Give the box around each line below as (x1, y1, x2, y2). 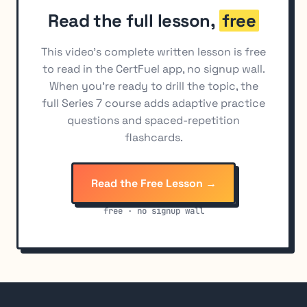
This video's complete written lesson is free (41, 45, 266, 60)
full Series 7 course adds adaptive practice (42, 96, 265, 111)
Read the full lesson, (48, 9, 219, 32)
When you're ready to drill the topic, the (49, 79, 258, 94)
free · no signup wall (103, 204, 204, 217)
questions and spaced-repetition (67, 113, 240, 128)
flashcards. (124, 130, 183, 145)
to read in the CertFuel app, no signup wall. (42, 62, 265, 77)
